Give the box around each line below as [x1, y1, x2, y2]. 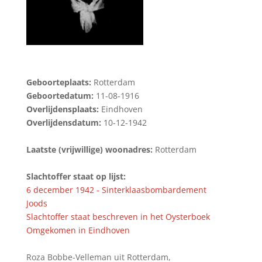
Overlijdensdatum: [26, 116, 104, 128]
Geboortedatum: [26, 89, 96, 101]
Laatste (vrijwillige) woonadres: [26, 143, 155, 155]
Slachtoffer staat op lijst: [26, 170, 126, 182]
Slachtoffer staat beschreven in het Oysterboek [26, 211, 210, 222]
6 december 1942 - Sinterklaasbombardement [26, 184, 206, 195]
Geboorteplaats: [26, 76, 94, 88]
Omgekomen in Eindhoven [26, 224, 130, 236]
